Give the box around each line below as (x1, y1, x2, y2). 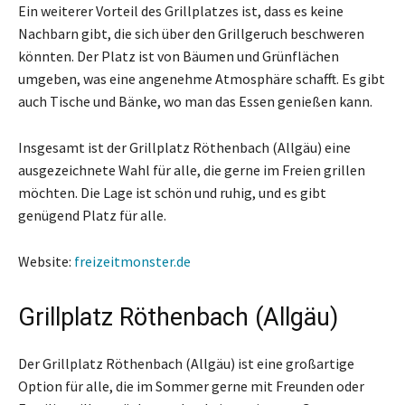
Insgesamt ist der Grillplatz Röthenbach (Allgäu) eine (18, 137, 351, 156)
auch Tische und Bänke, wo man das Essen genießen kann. (18, 91, 372, 110)
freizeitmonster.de (74, 251, 191, 270)
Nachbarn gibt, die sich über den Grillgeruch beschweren (18, 24, 364, 42)
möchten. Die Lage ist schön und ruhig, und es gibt (18, 183, 326, 202)
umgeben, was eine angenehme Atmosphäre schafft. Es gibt (18, 69, 385, 88)
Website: (18, 251, 74, 270)
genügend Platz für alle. (18, 205, 166, 224)
